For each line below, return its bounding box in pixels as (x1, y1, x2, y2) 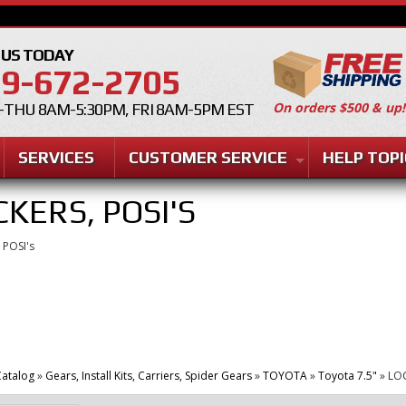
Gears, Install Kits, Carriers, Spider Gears (44, 368, 252, 383)
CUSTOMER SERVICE (129, 148, 287, 167)
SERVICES (17, 148, 94, 167)
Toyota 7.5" (317, 368, 377, 383)
